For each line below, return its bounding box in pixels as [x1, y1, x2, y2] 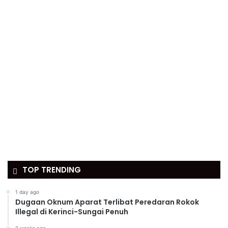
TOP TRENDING [22, 164, 81, 175]
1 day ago [15, 189, 39, 195]
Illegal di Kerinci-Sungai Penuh [15, 207, 128, 217]
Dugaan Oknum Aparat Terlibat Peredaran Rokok [15, 197, 199, 207]
